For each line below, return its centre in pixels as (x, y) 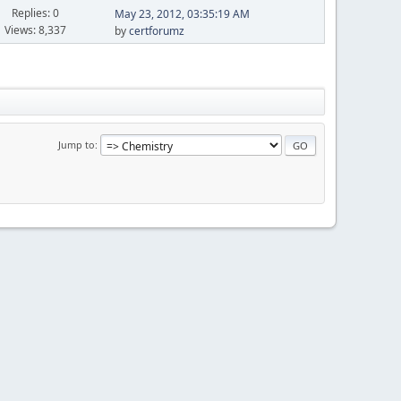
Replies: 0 (36, 13)
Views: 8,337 (36, 30)
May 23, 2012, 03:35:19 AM (182, 14)
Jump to (77, 144)
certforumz (156, 31)
